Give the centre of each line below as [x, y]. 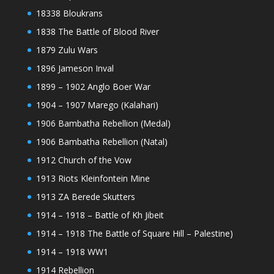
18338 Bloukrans [69, 13]
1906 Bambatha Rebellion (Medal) [103, 124]
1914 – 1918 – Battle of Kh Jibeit [100, 215]
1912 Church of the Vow [83, 160]
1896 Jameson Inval [75, 68]
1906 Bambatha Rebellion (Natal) [102, 142]
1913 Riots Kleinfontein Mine [93, 179]
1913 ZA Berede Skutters [85, 197]
